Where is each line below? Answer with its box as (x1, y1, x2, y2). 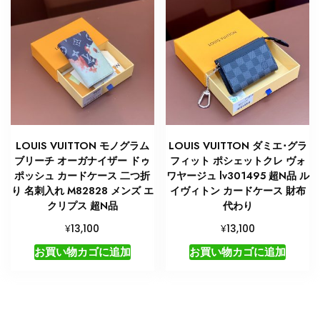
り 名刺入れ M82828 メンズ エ (11, 183, 154, 198)
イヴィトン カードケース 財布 (169, 183, 306, 198)
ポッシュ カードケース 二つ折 (14, 168, 151, 183)
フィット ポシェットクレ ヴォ (169, 153, 306, 168)
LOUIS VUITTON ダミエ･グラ (168, 138, 307, 153)
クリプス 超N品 (46, 198, 118, 213)
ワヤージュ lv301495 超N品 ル (166, 168, 309, 183)
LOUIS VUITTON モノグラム (15, 138, 149, 153)
